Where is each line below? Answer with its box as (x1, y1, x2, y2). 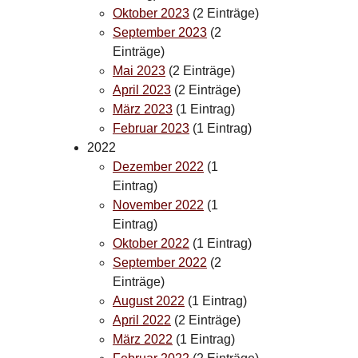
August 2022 (113, 293, 185, 308)
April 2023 (113, 82, 171, 97)
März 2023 (113, 101, 173, 116)
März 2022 (113, 332, 173, 346)
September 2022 (113, 255, 207, 269)
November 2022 (113, 197, 204, 212)
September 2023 (113, 25, 207, 39)
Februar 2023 (113, 121, 189, 135)
